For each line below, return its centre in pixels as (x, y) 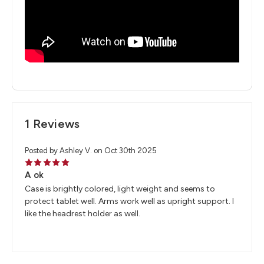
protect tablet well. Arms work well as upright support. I (129, 202)
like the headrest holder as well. (82, 214)
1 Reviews (52, 124)
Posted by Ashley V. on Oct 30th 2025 (91, 151)
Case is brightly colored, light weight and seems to (120, 189)
